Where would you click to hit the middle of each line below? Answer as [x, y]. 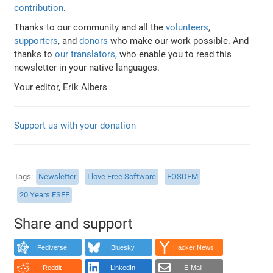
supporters [36, 41]
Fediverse [52, 248]
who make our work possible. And [179, 41]
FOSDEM [183, 177]
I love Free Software [122, 177]
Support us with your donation [75, 125]
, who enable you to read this [174, 54]
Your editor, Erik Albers [61, 87]
